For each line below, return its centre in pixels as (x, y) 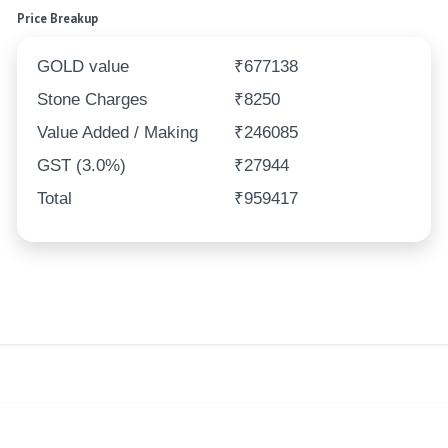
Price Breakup (58, 19)
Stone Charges (93, 100)
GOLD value (83, 67)
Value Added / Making (118, 133)
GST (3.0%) (82, 166)
